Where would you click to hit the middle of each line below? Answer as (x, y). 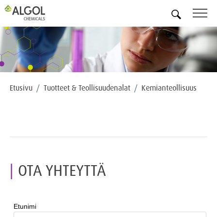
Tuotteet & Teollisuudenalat (87, 87)
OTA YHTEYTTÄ (62, 170)
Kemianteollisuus (169, 87)
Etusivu (21, 87)
